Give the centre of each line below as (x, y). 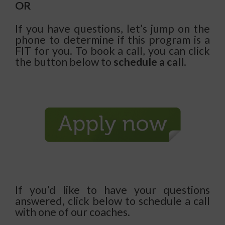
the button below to (64, 62)
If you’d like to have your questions (113, 190)
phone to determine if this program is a (113, 40)
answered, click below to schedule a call (113, 201)
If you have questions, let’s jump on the (113, 29)
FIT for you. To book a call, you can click (113, 51)
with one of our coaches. (73, 212)
